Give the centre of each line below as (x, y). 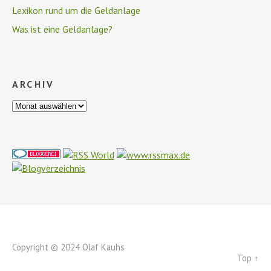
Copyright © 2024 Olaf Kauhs (68, 247)
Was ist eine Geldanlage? (62, 29)
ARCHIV (34, 84)
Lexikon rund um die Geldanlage (76, 10)
